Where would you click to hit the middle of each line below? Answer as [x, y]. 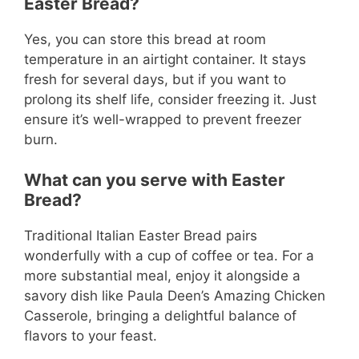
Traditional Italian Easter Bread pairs [141, 236]
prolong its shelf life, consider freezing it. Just [170, 99]
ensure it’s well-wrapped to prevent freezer [163, 119]
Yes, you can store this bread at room [145, 39]
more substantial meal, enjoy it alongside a [162, 276]
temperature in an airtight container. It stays [165, 59]
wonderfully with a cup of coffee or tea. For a [169, 256]
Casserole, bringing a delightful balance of [160, 316]
